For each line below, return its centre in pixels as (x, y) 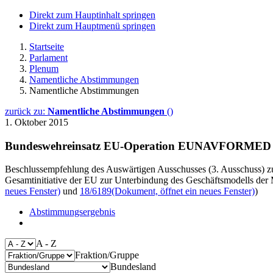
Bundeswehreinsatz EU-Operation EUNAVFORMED (138, 146)
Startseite (47, 47)
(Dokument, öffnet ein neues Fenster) (183, 191)
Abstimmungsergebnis (72, 212)
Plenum (44, 69)
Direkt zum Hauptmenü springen (92, 26)
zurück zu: (26, 111)
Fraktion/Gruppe (107, 255)
